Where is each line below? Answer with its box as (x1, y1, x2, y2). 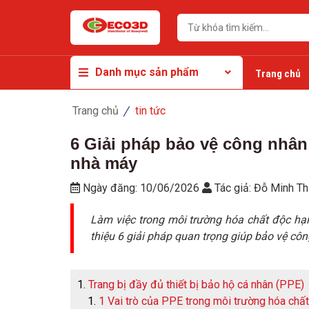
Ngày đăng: (80, 181, 140, 195)
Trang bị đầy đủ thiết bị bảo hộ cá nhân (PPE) (88, 278, 304, 291)
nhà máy (70, 154, 137, 172)
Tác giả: (212, 181, 254, 195)
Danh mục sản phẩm (95, 66, 199, 79)
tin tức (134, 104, 166, 117)
